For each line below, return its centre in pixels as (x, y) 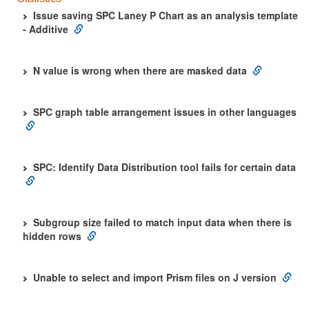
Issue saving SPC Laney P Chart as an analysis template (166, 15)
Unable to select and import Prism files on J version (155, 277)
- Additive (46, 29)
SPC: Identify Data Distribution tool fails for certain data (165, 167)
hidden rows (52, 236)
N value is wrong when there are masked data (140, 70)
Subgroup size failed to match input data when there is (162, 222)
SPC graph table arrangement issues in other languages (165, 112)
